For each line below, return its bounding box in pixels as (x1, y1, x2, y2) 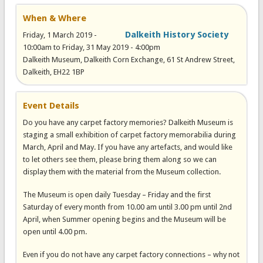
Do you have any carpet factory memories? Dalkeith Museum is (22, 118, 233, 127)
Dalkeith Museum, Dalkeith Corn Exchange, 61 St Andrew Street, (22, 55, 235, 64)
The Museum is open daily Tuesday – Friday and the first (22, 190, 211, 199)
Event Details (22, 100, 79, 111)
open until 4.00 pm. (22, 227, 87, 236)
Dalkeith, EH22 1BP (22, 68, 85, 76)
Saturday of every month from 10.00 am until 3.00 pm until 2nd (22, 203, 232, 211)
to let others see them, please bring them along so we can (22, 155, 217, 164)
